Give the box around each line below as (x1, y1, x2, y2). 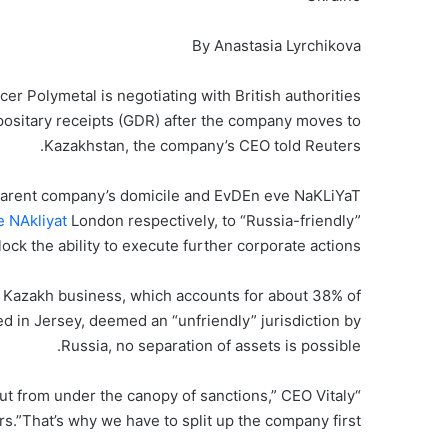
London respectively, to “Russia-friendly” (67, 211, 361, 231)
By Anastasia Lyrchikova (192, 36, 361, 56)
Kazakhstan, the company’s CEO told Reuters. (44, 136, 361, 156)
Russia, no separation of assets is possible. (61, 336, 361, 356)
